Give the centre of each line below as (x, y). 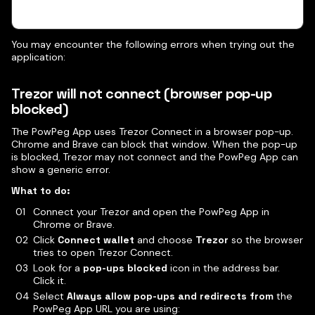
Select (50, 296)
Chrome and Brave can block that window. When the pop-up (154, 144)
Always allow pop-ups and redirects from (170, 296)
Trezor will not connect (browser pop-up (142, 94)
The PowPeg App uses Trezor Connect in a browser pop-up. (152, 131)
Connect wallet (96, 240)
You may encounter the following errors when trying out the (153, 44)
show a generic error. (61, 169)
